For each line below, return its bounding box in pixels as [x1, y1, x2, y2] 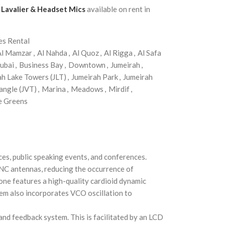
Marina [41, 84, 66, 93]
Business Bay [19, 60, 63, 69]
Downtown [68, 60, 105, 69]
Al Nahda [37, 48, 67, 57]
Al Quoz [72, 48, 99, 57]
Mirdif [108, 84, 130, 93]
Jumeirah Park [71, 72, 118, 81]
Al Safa [137, 48, 161, 57]
